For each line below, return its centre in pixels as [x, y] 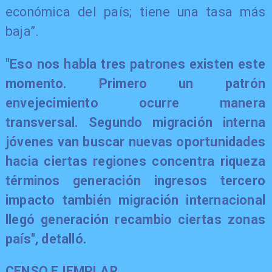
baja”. [22, 32]
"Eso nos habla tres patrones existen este [135, 64]
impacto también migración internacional [135, 200]
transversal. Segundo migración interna [135, 122]
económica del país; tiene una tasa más [135, 12]
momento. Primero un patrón [135, 83]
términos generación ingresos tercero [135, 180]
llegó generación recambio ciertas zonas [135, 219]
